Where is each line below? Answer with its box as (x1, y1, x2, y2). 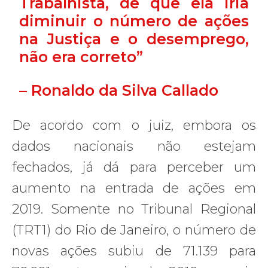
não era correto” (19, 47, 144, 66)
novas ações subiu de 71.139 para (12, 242, 256, 259)
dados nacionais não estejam (12, 138, 256, 154)
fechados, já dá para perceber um (12, 159, 256, 175)
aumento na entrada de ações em (12, 179, 256, 196)
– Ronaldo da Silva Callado (19, 81, 219, 99)
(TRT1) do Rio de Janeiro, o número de (12, 221, 256, 238)
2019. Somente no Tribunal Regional (12, 200, 256, 217)
